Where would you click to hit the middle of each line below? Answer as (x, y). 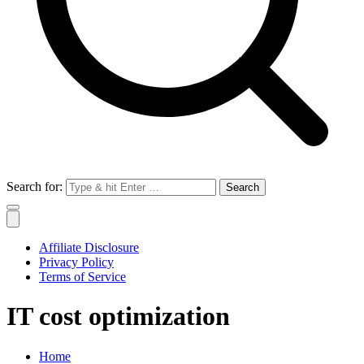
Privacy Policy (76, 262)
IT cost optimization (118, 316)
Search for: (35, 186)
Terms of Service (82, 277)
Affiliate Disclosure (89, 247)
